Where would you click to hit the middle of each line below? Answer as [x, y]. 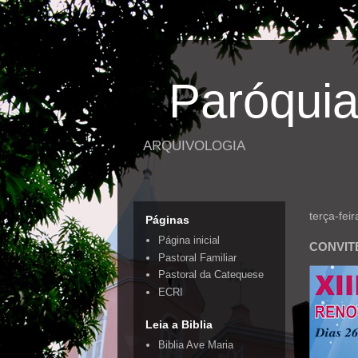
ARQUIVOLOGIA [194, 146]
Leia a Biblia [179, 324]
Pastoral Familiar [198, 257]
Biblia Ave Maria [196, 345]
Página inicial [189, 241]
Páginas [167, 220]
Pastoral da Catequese [211, 275]
